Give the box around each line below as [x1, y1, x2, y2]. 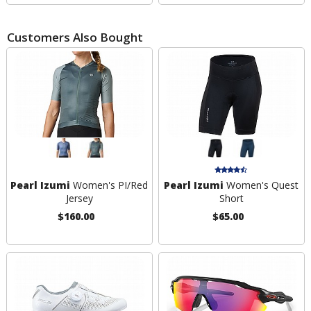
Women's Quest [224, 178, 299, 192]
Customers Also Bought [7, 28, 143, 45]
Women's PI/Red [70, 178, 149, 192]
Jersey [65, 192, 93, 205]
